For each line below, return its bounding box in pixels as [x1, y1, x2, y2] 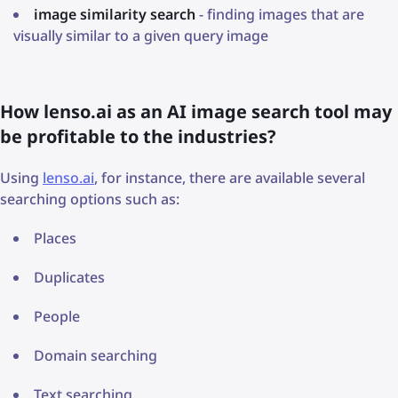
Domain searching [34, 345, 157, 365]
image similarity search [34, 4, 195, 24]
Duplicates [34, 267, 105, 287]
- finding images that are [195, 4, 364, 24]
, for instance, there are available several [94, 167, 365, 187]
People [34, 306, 80, 326]
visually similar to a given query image [13, 25, 268, 45]
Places [34, 227, 76, 248]
